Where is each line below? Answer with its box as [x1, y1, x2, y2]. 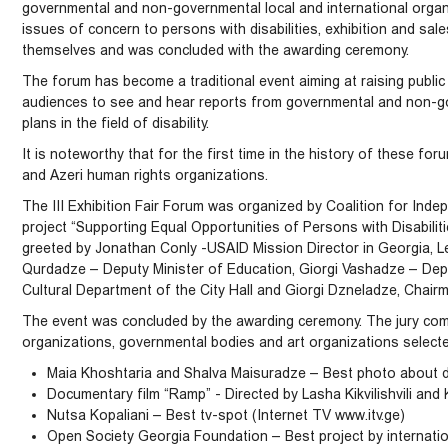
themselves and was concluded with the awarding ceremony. [22, 42, 409, 58]
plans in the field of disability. [22, 115, 209, 131]
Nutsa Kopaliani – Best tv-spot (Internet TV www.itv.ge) [47, 407, 405, 423]
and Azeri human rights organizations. [22, 167, 268, 183]
